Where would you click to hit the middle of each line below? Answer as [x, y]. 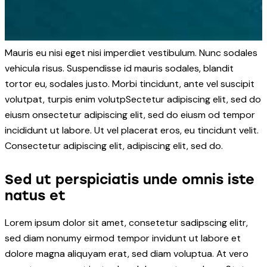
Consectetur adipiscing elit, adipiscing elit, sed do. [114, 146]
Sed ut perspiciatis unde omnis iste [130, 179]
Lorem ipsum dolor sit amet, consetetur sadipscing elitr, [126, 222]
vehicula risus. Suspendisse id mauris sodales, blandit [119, 69]
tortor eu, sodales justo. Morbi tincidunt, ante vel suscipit [130, 84]
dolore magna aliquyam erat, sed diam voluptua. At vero [127, 253]
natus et [35, 195]
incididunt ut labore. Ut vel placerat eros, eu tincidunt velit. [132, 131]
